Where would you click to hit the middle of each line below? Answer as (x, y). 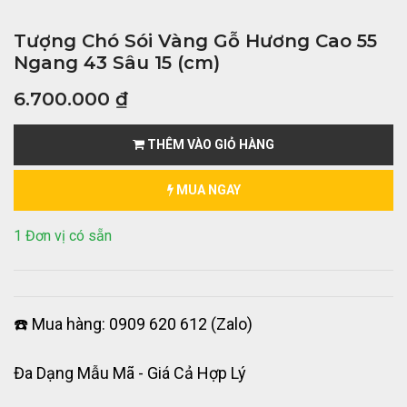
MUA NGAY (207, 190)
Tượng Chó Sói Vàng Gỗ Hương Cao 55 (195, 41)
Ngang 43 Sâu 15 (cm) (117, 63)
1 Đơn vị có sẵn (63, 236)
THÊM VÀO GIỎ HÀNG (209, 145)
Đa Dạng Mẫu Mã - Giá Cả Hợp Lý (130, 373)
